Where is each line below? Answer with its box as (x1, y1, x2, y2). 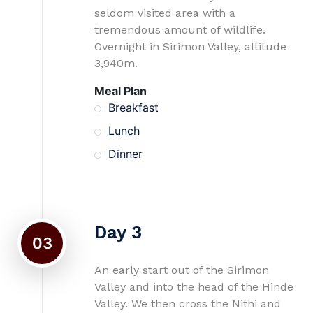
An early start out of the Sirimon (94, 263, 269, 277)
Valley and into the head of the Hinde (94, 280, 293, 293)
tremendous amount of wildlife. (94, 23, 265, 36)
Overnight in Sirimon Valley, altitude (94, 40, 286, 53)
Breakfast (108, 101, 159, 115)
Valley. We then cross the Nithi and (94, 297, 281, 310)
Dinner (108, 147, 143, 161)
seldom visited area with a (94, 6, 235, 20)
